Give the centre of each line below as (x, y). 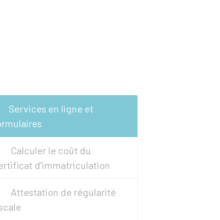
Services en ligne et (51, 109)
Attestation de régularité (63, 192)
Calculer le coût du (50, 150)
